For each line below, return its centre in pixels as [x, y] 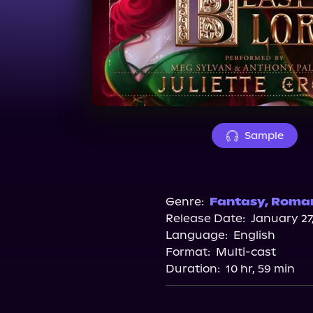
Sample [264, 136]
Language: [196, 235]
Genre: [184, 202]
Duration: [192, 269]
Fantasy [237, 202]
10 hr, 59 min [260, 269]
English [254, 235]
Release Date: [205, 218]
